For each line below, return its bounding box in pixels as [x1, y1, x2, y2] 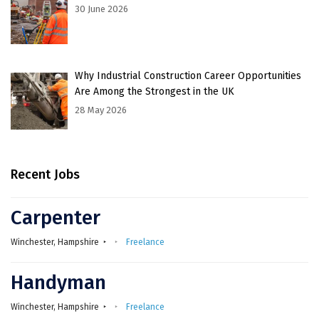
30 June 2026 [75, 3, 128, 14]
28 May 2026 [75, 104, 127, 115]
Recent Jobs [11, 166, 80, 182]
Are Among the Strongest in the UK [75, 85, 234, 98]
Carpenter [11, 205, 100, 229]
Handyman [11, 270, 106, 294]
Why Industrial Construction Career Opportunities [75, 69, 301, 82]
